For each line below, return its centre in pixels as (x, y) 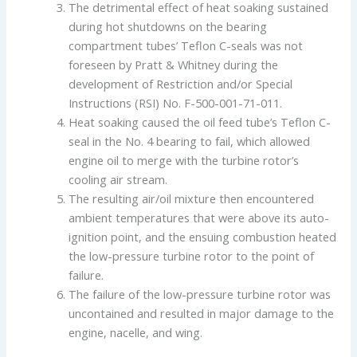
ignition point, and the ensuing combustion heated (203, 237)
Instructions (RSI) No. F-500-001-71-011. (176, 103)
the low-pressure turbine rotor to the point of (192, 256)
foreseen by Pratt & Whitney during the (174, 65)
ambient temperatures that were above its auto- (199, 218)
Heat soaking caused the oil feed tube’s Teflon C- (200, 122)
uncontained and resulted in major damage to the (202, 314)
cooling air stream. (118, 180)
